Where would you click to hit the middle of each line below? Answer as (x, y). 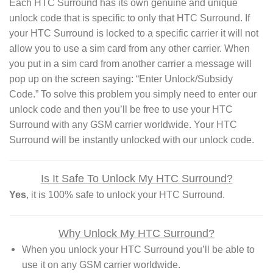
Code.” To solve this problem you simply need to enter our (133, 94)
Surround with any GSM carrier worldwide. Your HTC (123, 124)
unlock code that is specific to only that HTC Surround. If (129, 18)
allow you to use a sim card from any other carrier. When (129, 48)
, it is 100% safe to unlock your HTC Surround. (126, 194)
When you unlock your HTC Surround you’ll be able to (138, 249)
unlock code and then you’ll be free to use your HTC (121, 109)
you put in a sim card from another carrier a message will (130, 63)
